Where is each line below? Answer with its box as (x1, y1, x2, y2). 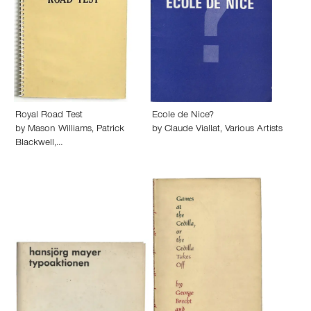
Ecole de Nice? (152, 111, 214, 121)
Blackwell (15, 139, 54, 149)
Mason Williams (28, 125, 92, 135)
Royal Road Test (15, 111, 83, 121)
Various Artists (225, 125, 283, 135)
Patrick (96, 125, 124, 135)
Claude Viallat (165, 125, 220, 135)
